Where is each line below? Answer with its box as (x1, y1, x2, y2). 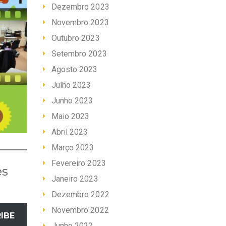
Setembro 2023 (51, 49, 107, 59)
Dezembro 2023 (51, 2, 109, 12)
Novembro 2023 (51, 18, 109, 28)
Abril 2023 (51, 127, 88, 137)
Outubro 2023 (51, 33, 100, 43)
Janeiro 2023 (51, 174, 98, 184)
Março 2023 (51, 143, 94, 153)
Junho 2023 (51, 96, 93, 106)
